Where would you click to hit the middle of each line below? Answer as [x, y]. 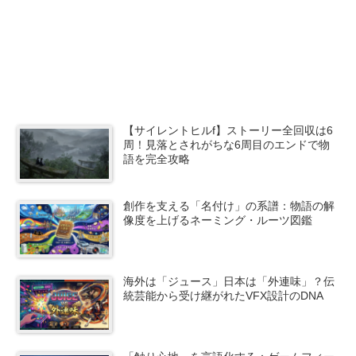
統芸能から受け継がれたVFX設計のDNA [224, 295]
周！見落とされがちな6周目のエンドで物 [227, 145]
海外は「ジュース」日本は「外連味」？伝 [229, 281]
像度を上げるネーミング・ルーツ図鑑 [218, 220]
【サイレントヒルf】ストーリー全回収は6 [228, 130]
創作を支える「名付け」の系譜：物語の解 [229, 205]
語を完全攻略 [157, 159]
